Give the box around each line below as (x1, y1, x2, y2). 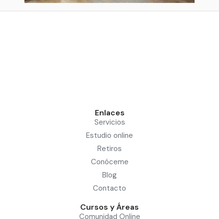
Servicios (94, 117, 125, 127)
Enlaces (94, 107, 125, 118)
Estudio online (86, 130, 133, 140)
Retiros (97, 143, 122, 153)
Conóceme (90, 156, 129, 167)
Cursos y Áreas (80, 201, 139, 212)
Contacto (93, 183, 126, 193)
